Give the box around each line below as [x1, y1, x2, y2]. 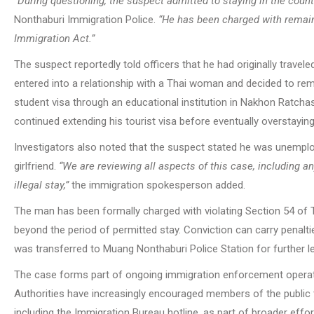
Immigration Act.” [14, 32, 95, 45]
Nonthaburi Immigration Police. [14, 13, 158, 26]
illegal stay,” [14, 178, 69, 191]
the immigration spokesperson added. [69, 178, 245, 191]
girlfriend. [14, 159, 59, 172]
